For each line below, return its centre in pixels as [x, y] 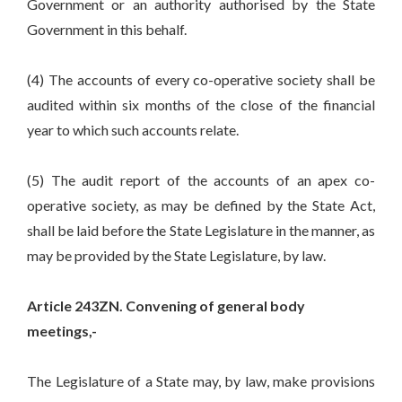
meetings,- [62, 331]
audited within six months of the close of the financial [201, 105]
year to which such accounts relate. [133, 130]
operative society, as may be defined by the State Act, [201, 205]
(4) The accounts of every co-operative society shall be [201, 80]
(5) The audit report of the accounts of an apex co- [201, 180]
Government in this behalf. [107, 30]
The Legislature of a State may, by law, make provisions [201, 381]
